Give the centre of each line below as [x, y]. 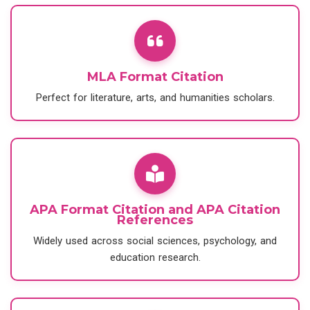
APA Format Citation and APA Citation [155, 210]
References [155, 220]
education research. [155, 258]
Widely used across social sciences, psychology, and [155, 241]
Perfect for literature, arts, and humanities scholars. [155, 98]
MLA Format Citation [155, 77]
